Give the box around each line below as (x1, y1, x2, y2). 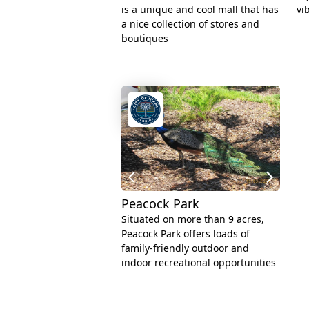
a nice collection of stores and (121, 17, 259, 30)
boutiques (121, 31, 168, 45)
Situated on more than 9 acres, (121, 212, 264, 226)
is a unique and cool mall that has (121, 2, 279, 16)
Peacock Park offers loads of (121, 227, 250, 241)
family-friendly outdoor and (121, 241, 249, 255)
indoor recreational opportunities (121, 256, 276, 270)
